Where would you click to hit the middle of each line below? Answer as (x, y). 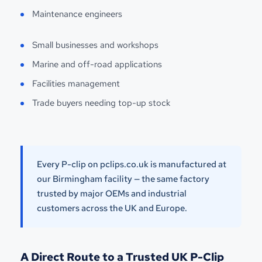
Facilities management (76, 83)
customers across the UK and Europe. (112, 208)
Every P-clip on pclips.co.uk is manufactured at (132, 164)
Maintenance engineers (77, 14)
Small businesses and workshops (95, 45)
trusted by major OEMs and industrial (112, 193)
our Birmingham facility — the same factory (123, 179)
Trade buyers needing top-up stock (101, 103)
